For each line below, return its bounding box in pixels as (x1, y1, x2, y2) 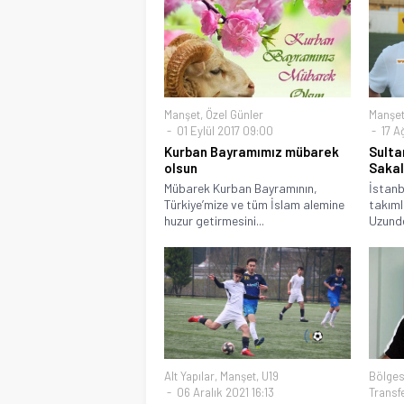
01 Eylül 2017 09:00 (174, 124, 273, 139)
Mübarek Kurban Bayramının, (164, 180, 317, 197)
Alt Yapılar (164, 369, 215, 384)
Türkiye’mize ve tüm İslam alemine (164, 197, 344, 213)
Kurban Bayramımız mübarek (164, 143, 339, 161)
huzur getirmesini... (164, 213, 264, 229)
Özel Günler (206, 107, 263, 123)
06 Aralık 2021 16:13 (174, 385, 274, 400)
